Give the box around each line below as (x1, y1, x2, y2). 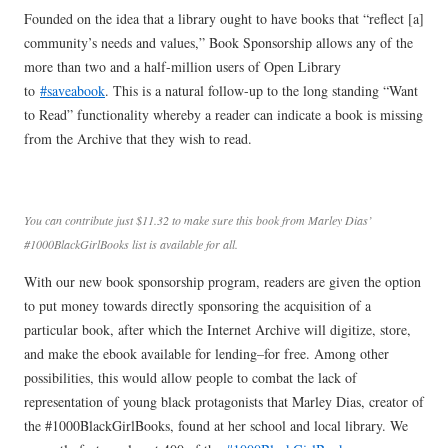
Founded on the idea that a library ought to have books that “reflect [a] (24, 8, 424, 28)
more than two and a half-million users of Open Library (24, 56, 341, 76)
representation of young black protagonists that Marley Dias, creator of (24, 391, 424, 411)
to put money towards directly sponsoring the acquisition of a (24, 295, 371, 315)
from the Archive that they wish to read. (24, 128, 252, 148)
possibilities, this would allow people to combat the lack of (24, 367, 357, 387)
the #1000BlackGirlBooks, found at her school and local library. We (24, 415, 408, 435)
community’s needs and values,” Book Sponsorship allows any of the (24, 32, 413, 52)
